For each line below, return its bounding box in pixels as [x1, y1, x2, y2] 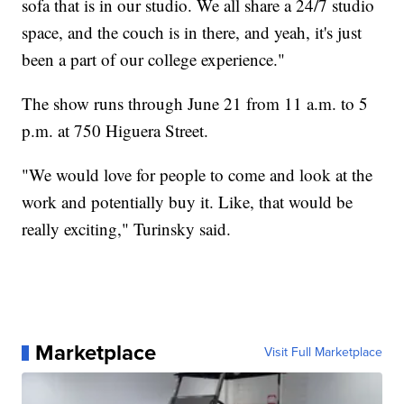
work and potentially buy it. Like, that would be [22, 190, 353, 214]
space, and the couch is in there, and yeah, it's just [22, 21, 363, 44]
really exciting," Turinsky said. [22, 217, 232, 241]
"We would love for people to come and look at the [22, 163, 373, 187]
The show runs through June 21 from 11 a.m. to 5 [22, 92, 369, 115]
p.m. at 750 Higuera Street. [22, 119, 209, 142]
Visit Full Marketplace [263, 343, 382, 363]
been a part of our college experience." [22, 48, 286, 71]
